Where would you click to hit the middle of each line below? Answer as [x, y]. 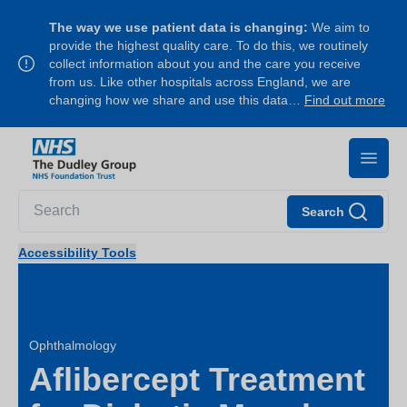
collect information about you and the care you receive [205, 64]
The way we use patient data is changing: [179, 27]
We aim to [339, 27]
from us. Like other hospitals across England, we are [200, 82]
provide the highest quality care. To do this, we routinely [208, 45]
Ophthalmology [73, 345]
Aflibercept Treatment [197, 379]
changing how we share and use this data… [177, 100]
